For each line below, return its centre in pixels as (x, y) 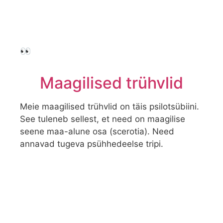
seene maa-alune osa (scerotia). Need (97, 132)
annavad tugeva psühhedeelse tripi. (92, 144)
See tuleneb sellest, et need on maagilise (103, 119)
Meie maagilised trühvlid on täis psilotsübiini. (110, 107)
